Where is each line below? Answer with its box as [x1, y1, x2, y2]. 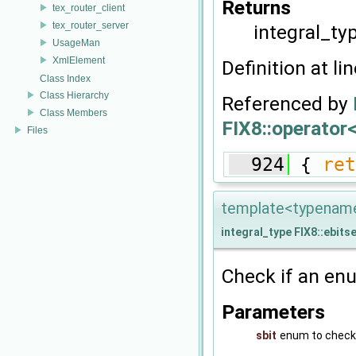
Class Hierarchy [40, 89, 109, 101]
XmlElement [52, 54, 105, 66]
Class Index [40, 73, 91, 84]
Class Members [40, 106, 107, 118]
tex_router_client [52, 2, 125, 14]
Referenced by [222, 92, 353, 116]
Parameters [222, 300, 325, 324]
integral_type [221, 226, 292, 239]
